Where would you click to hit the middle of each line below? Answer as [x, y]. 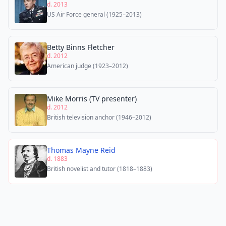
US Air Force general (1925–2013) [94, 14]
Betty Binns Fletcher [81, 47]
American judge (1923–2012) [88, 66]
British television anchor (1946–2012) [99, 117]
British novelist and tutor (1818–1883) [100, 169]
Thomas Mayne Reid [81, 150]
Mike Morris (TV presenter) [92, 99]
